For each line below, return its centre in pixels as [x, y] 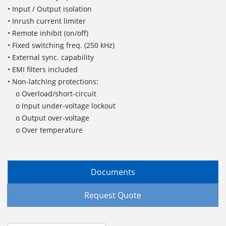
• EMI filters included [43, 69]
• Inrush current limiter [47, 21]
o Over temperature [45, 130]
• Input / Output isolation [50, 9]
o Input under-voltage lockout [62, 105]
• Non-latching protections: [53, 81]
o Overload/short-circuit [52, 93]
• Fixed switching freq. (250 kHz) [61, 45]
